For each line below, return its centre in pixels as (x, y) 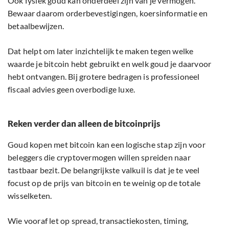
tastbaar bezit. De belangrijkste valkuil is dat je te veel (104, 170)
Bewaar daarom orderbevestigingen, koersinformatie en (108, 13)
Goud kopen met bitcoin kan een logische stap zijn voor (107, 145)
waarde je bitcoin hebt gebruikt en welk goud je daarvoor (110, 64)
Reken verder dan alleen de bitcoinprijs (84, 124)
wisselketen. (31, 196)
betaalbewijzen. (37, 26)
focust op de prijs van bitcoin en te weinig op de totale (104, 183)
